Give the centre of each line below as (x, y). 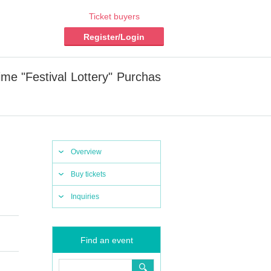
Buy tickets (88, 174)
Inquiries (85, 197)
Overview (86, 152)
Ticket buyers (114, 16)
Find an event (106, 240)
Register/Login (114, 37)
